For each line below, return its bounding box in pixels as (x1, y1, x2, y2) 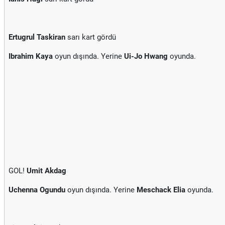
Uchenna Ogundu (9, 185, 65, 194)
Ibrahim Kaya (9, 52, 53, 61)
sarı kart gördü (65, 33, 116, 42)
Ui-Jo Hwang (124, 52, 168, 61)
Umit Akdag (27, 166, 66, 175)
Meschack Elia (137, 185, 185, 194)
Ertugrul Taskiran (9, 33, 65, 42)
